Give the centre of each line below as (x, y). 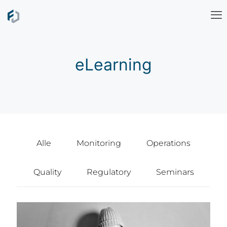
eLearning (113, 65)
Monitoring (99, 143)
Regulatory (108, 172)
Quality (47, 172)
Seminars (175, 172)
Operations (168, 143)
